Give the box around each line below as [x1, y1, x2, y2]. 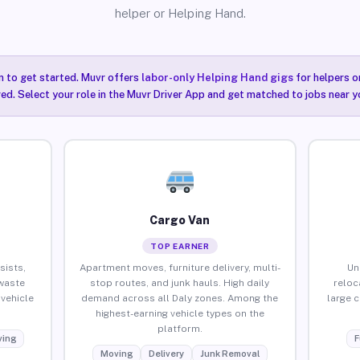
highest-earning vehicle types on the [95, 307, 264, 319]
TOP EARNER [149, 240, 210, 251]
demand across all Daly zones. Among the [81, 292, 279, 304]
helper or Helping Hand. [114, 6, 246, 20]
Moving [100, 348, 133, 358]
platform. [157, 322, 202, 334]
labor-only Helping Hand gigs [141, 72, 293, 84]
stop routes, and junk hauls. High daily [90, 276, 270, 288]
